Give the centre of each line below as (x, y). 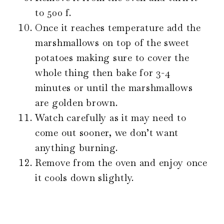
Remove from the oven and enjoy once (121, 163)
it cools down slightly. (86, 178)
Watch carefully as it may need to (111, 118)
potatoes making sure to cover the (112, 58)
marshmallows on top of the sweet (112, 43)
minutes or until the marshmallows (114, 88)
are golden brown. (78, 103)
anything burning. (76, 148)
